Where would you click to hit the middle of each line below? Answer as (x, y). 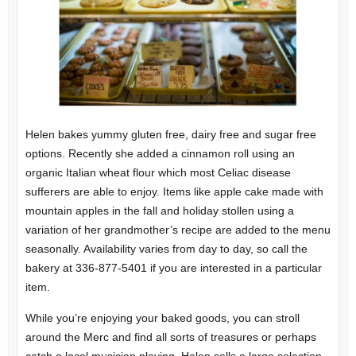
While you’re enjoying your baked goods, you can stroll (162, 318)
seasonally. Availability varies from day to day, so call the (166, 249)
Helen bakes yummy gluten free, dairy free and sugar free (170, 135)
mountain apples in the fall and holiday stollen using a (159, 211)
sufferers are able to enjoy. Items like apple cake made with (174, 192)
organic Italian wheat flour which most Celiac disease (158, 173)
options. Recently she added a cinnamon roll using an (160, 154)
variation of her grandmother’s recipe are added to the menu (178, 230)
